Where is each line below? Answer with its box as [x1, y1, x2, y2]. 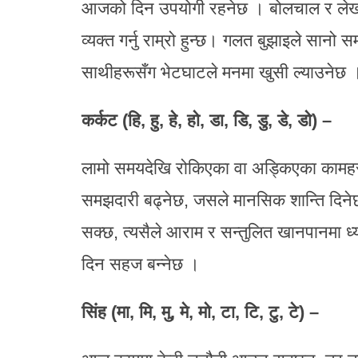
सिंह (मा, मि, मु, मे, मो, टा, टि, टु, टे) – [82, 301, 319, 322]
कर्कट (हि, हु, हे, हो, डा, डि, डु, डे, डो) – [82, 109, 332, 130]
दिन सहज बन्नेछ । [82, 253, 200, 274]
